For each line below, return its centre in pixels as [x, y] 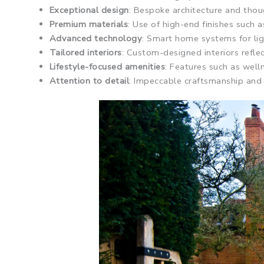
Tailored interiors [85, 52]
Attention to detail [89, 80]
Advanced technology [96, 38]
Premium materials [89, 24]
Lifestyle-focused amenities [107, 66]
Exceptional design [89, 10]
